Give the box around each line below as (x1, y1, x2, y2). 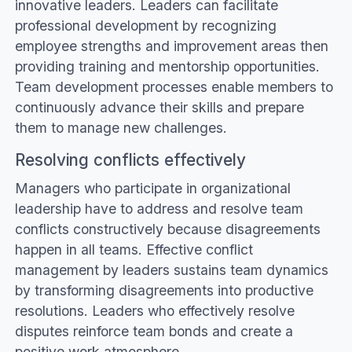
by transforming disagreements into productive (14, 282, 313, 299)
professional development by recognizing (14, 16, 277, 34)
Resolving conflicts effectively (14, 150, 251, 170)
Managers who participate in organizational (14, 180, 291, 197)
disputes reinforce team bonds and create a (14, 323, 293, 340)
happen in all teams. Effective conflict (14, 241, 253, 258)
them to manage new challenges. (14, 119, 227, 136)
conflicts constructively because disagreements (14, 221, 321, 238)
